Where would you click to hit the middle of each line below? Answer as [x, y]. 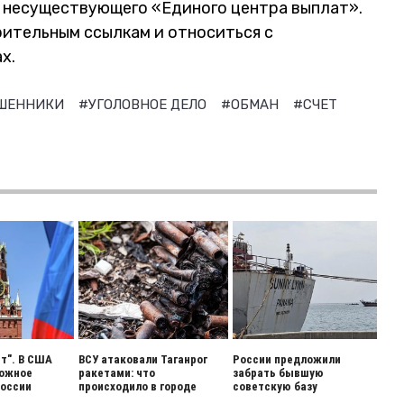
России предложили [286, 359]
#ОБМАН [252, 104]
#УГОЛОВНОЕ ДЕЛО [144, 104]
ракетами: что [117, 372]
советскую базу [275, 386]
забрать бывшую [278, 372]
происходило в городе [138, 386]
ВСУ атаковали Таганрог [143, 359]
